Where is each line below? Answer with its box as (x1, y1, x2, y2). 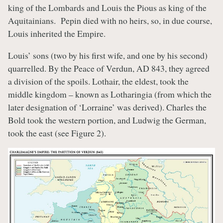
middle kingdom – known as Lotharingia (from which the (8, 88, 212, 100)
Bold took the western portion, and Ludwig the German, (8, 113, 206, 126)
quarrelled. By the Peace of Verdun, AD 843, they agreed (8, 62, 210, 74)
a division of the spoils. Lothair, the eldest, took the (8, 75, 189, 87)
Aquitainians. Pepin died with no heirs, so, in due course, (8, 14, 212, 27)
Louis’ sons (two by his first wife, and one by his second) (8, 49, 208, 61)
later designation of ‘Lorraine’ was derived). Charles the (8, 101, 207, 113)
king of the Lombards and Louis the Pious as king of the (8, 1, 207, 14)
